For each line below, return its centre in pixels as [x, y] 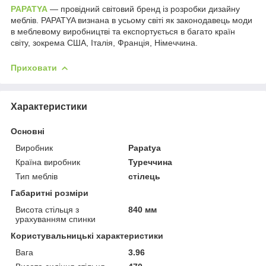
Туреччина [151, 162]
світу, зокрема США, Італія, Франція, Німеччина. [104, 42]
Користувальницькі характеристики [87, 235]
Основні [28, 131]
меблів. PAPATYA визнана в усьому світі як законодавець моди [132, 20]
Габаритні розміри [50, 193]
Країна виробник [48, 162]
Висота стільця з [47, 209]
